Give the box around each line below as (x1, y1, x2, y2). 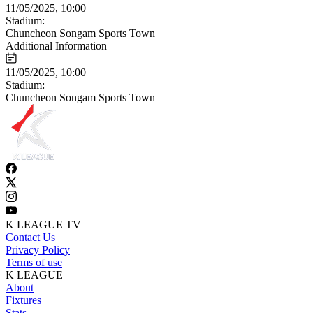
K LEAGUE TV (6, 218, 81, 231)
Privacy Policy (6, 243, 70, 256)
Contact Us (6, 231, 55, 243)
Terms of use (6, 256, 62, 268)
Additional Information (6, 39, 107, 52)
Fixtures (6, 293, 41, 306)
